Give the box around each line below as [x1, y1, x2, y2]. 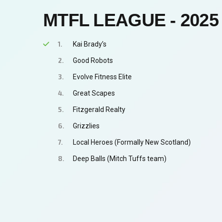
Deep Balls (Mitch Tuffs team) [73, 155, 166, 163]
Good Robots [73, 56, 113, 64]
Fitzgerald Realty [73, 106, 125, 113]
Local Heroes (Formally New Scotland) [73, 138, 191, 146]
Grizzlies [73, 122, 100, 130]
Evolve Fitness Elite [73, 73, 132, 81]
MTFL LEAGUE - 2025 [43, 10, 219, 30]
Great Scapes [73, 89, 115, 97]
